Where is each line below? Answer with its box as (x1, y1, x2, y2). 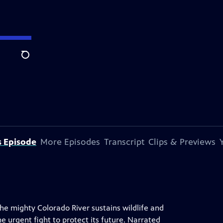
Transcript (104, 136, 144, 147)
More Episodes (40, 136, 100, 147)
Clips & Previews (148, 136, 216, 147)
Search (21, 55, 45, 65)
